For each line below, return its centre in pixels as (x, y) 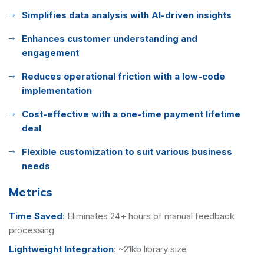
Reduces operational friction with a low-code (123, 76)
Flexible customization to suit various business (127, 151)
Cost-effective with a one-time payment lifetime (131, 114)
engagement (50, 52)
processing (32, 230)
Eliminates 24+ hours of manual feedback (151, 216)
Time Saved (36, 216)
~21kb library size (153, 249)
